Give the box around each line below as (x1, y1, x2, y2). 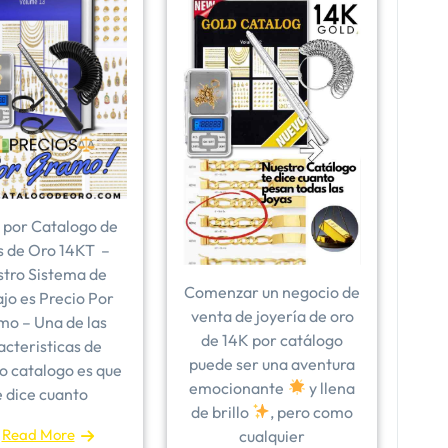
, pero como (270, 401, 354, 422)
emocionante (189, 377, 288, 398)
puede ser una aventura (189, 353, 355, 374)
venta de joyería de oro (190, 305, 354, 326)
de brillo (190, 401, 252, 422)
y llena (305, 377, 355, 398)
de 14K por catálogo (201, 329, 343, 350)
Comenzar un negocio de (184, 281, 360, 302)
